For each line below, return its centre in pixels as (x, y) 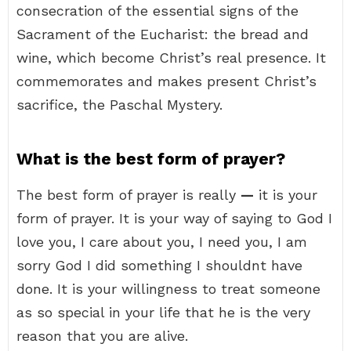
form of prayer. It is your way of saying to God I (174, 218)
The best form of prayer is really (128, 195)
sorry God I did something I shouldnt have (159, 265)
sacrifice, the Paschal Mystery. (119, 105)
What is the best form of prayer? (151, 159)
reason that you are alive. (102, 336)
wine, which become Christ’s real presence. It (171, 58)
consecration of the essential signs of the (157, 11)
